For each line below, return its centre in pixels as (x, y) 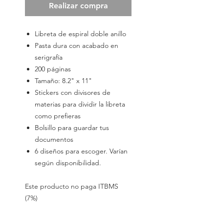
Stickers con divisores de (73, 93)
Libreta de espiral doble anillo (80, 34)
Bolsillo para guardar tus (72, 128)
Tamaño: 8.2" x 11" (63, 81)
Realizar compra (78, 6)
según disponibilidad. (68, 163)
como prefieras (58, 116)
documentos (54, 140)
